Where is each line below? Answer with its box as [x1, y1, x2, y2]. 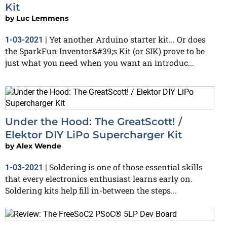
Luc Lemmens [16, 14, 68, 23]
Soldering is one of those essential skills [49, 162, 203, 173]
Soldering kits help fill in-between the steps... [5, 185, 177, 196]
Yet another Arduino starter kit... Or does [49, 34, 206, 45]
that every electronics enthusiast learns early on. [5, 173, 193, 184]
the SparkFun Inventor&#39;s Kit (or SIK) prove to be [5, 46, 205, 57]
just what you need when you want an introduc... [5, 57, 194, 68]
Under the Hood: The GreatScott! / [5, 116, 182, 128]
